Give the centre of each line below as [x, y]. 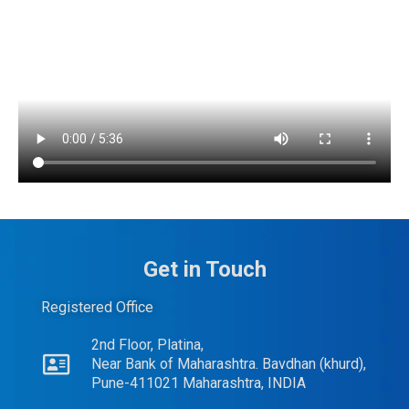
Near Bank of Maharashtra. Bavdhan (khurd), [228, 364]
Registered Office [97, 308]
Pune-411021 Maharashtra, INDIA [198, 383]
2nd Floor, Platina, [147, 345]
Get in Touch [204, 270]
